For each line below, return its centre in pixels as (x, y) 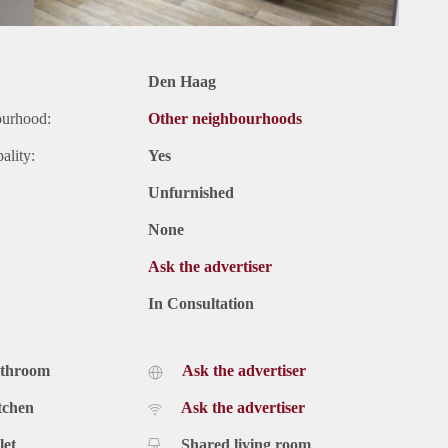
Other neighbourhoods (225, 119)
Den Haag (182, 82)
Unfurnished (191, 193)
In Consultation (201, 304)
